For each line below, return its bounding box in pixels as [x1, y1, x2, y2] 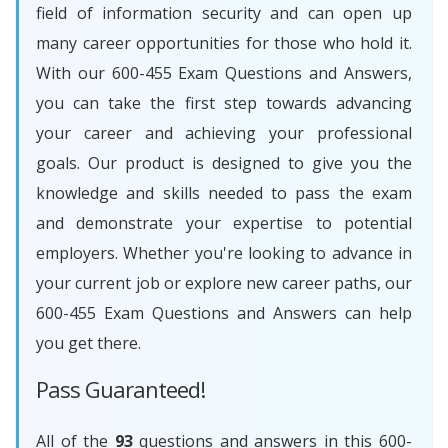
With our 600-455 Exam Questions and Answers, [36, 62, 412, 85]
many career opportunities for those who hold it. [36, 32, 412, 55]
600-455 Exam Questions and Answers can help [36, 302, 412, 325]
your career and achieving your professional [36, 122, 412, 145]
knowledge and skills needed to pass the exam [36, 182, 412, 205]
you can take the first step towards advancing [36, 92, 412, 115]
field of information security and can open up [36, 2, 412, 25]
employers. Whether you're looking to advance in [36, 242, 412, 265]
